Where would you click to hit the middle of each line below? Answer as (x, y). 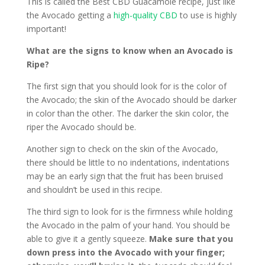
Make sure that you (191, 239)
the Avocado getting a (70, 15)
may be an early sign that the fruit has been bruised (125, 176)
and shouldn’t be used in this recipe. (94, 190)
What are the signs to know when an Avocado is (130, 51)
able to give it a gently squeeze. (88, 239)
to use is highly (207, 15)
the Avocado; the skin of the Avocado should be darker (131, 100)
